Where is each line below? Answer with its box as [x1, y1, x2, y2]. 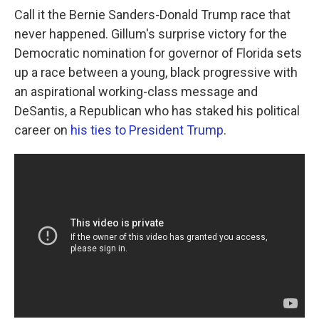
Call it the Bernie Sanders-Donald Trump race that [14, 7, 291, 22]
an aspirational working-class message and [14, 84, 258, 99]
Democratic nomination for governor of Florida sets [14, 46, 302, 61]
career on [14, 122, 70, 137]
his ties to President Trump [70, 122, 224, 137]
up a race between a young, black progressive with [14, 65, 298, 80]
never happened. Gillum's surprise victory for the [14, 26, 287, 41]
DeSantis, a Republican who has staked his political [14, 103, 300, 118]
